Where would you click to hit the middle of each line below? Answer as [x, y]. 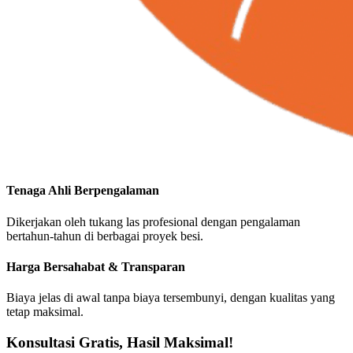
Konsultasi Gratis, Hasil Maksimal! [120, 342]
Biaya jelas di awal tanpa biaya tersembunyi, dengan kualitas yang [171, 298]
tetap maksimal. [45, 312]
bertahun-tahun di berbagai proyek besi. [105, 236]
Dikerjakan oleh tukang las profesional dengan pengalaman [153, 221]
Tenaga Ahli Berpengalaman [83, 191]
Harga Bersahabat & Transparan [96, 267]
